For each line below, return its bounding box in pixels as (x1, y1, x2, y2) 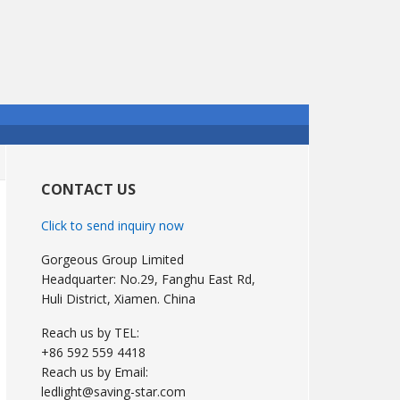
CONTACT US (41, 179, 136, 199)
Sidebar (4, 178, 85, 207)
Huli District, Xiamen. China (41, 290, 196, 307)
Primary (4, 151, 90, 180)
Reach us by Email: (41, 363, 148, 380)
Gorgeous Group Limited (41, 251, 184, 268)
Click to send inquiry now (41, 217, 184, 234)
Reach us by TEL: (41, 324, 139, 341)
